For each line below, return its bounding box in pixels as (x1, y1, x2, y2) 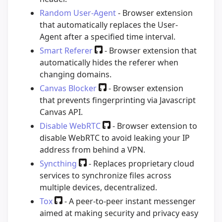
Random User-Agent (40, 7, 116, 19)
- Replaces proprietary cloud (87, 158, 194, 169)
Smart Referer (40, 45, 93, 56)
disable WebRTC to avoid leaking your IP (40, 132, 190, 144)
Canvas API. (40, 107, 83, 118)
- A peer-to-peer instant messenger (62, 196, 196, 207)
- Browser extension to (111, 120, 197, 132)
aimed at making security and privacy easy (40, 208, 198, 219)
